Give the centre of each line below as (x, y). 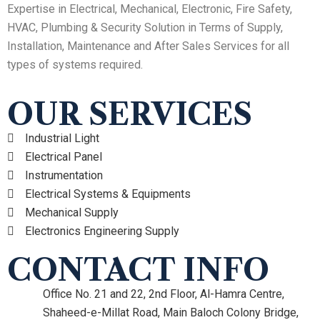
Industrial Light (62, 139)
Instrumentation (64, 176)
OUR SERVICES (130, 115)
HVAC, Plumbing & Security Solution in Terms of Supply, (145, 28)
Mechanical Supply (72, 213)
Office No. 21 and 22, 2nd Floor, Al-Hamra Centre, (164, 294)
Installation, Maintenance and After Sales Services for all (148, 46)
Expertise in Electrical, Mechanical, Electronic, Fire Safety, (150, 9)
